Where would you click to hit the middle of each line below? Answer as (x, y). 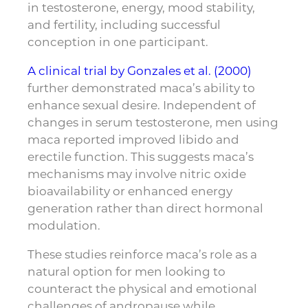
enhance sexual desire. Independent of (142, 105)
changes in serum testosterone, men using (153, 122)
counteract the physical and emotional (142, 288)
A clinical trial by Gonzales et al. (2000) (140, 70)
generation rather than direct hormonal (145, 208)
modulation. (64, 225)
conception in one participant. (118, 42)
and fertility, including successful (124, 24)
